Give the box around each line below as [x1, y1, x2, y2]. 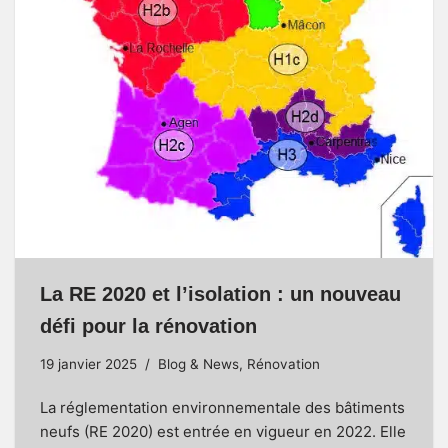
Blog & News [158, 356, 239, 373]
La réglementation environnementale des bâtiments [40, 398, 405, 418]
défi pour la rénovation [40, 315, 257, 338]
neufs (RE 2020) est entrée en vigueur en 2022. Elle [40, 422, 406, 442]
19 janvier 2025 [40, 356, 137, 373]
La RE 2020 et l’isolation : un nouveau [40, 283, 401, 306]
